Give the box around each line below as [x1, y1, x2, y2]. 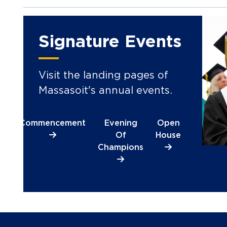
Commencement [19, 118, 86, 128]
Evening [104, 118, 137, 128]
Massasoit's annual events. [39, 84, 172, 97]
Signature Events [39, 31, 181, 52]
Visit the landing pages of [39, 69, 168, 82]
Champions [98, 142, 144, 153]
